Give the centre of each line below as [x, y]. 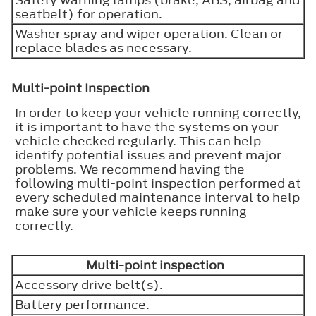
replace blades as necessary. [106, 48]
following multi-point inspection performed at [158, 183]
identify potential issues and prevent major [148, 155]
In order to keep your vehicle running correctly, [158, 113]
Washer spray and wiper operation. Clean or [149, 34]
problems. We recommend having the [130, 169]
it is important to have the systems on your [147, 127]
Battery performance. [85, 304]
